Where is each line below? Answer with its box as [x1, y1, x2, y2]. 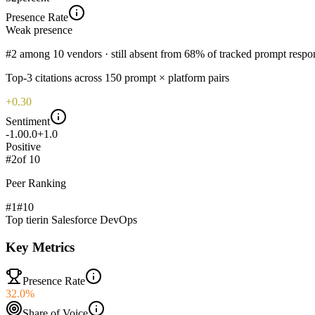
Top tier [6, 213, 40, 226]
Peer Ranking [6, 176, 66, 189]
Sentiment [6, 115, 50, 127]
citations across [32, 71, 102, 84]
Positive [6, 140, 41, 153]
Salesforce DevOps [51, 213, 137, 226]
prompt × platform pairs [124, 71, 229, 84]
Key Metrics [6, 239, 75, 255]
